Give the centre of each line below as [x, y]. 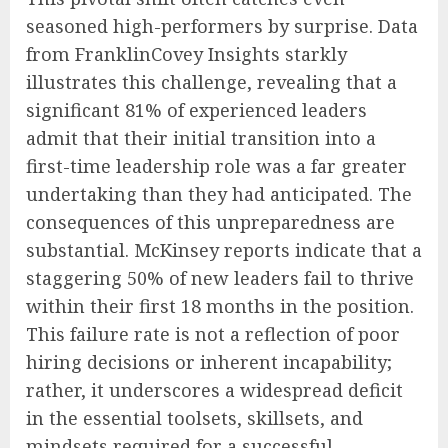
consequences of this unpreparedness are [210, 222]
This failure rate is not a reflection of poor [213, 334]
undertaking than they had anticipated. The [219, 194]
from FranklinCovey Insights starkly [186, 54]
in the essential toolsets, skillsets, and [194, 418]
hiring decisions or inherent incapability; [209, 362]
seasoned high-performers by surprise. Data [222, 26]
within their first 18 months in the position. [220, 306]
